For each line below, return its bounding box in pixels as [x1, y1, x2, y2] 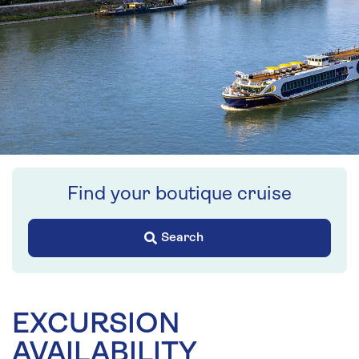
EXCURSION [12, 310, 180, 340]
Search [161, 231, 204, 244]
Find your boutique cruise [67, 184, 292, 204]
